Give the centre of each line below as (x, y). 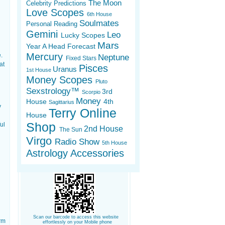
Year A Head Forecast (62, 47)
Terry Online (83, 114)
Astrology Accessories (75, 153)
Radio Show (79, 142)
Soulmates (99, 24)
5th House (115, 143)
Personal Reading (53, 24)
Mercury (46, 57)
